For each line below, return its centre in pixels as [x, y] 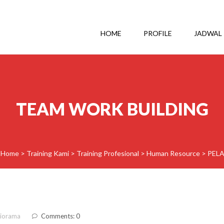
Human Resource [173, 153]
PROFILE [158, 33]
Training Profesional [108, 153]
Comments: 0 [60, 216]
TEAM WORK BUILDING [112, 109]
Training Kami [48, 153]
